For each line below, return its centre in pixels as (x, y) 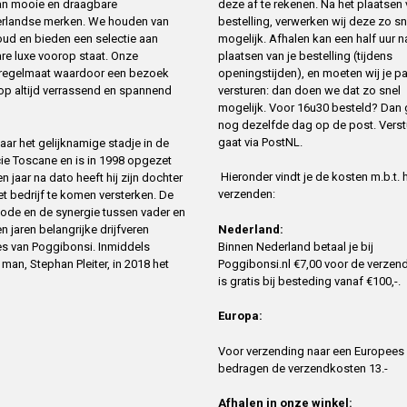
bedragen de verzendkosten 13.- (303, 368)
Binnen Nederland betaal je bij (296, 246)
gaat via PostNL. (260, 142)
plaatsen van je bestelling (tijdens (305, 55)
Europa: (240, 316)
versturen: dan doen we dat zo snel (309, 90)
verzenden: (247, 194)
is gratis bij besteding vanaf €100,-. (311, 281)
